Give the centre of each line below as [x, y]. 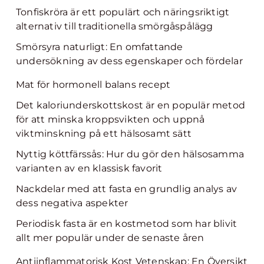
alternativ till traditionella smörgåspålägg [115, 26]
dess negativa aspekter [72, 203]
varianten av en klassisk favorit [89, 168]
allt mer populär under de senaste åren [110, 238]
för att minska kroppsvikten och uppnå [110, 119]
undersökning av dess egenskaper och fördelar [129, 61]
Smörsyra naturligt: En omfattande [100, 47]
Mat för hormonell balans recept [93, 85]
